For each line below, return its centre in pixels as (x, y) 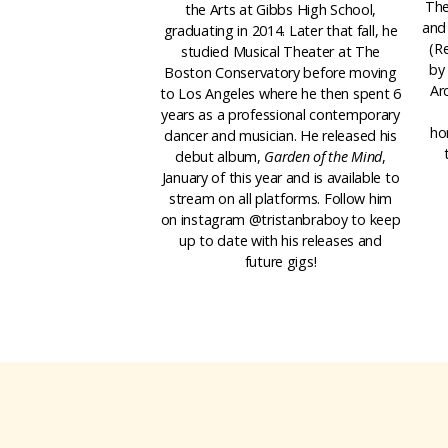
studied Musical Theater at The (280, 51)
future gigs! (280, 261)
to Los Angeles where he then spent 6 (280, 93)
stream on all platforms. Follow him (280, 198)
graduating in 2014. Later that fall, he (280, 30)
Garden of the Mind (323, 156)
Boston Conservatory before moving (280, 72)
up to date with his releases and (280, 240)
